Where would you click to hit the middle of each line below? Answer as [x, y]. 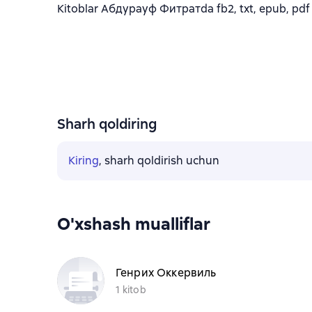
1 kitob [131, 289]
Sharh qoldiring [107, 124]
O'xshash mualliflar [134, 224]
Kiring [84, 161]
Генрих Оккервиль [166, 272]
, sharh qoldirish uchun [159, 161]
